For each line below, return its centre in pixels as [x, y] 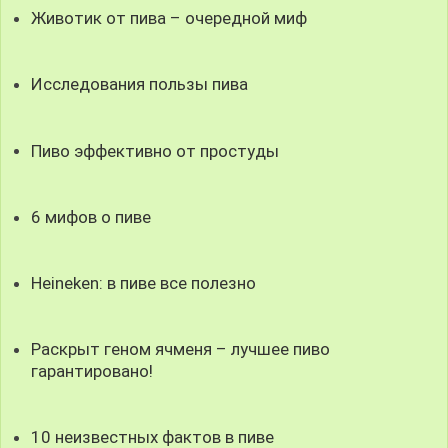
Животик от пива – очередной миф [169, 18]
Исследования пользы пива [140, 84]
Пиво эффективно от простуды [155, 150]
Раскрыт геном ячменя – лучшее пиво [181, 349]
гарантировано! [92, 371]
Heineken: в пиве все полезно [144, 282]
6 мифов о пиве [91, 216]
